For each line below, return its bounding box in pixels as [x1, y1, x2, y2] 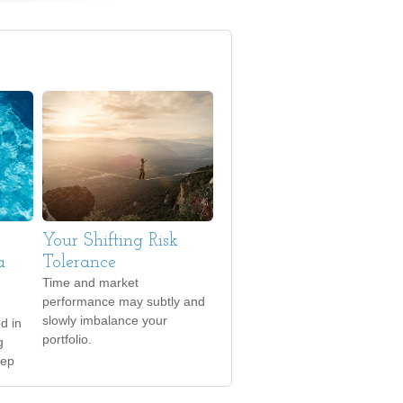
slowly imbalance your [42, 313, 167, 327]
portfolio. [42, 332, 92, 346]
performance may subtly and [42, 294, 205, 309]
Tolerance [42, 254, 116, 272]
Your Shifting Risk [42, 232, 178, 250]
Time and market [42, 275, 139, 290]
